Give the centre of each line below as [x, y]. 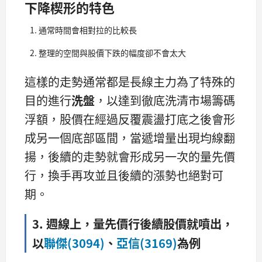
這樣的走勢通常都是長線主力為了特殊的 [130, 82]
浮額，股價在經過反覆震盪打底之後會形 [130, 119]
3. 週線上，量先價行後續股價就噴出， [133, 224]
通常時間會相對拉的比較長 [88, 30]
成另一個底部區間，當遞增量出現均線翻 [130, 138]
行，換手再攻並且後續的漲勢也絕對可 [124, 175]
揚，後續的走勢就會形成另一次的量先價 [130, 157]
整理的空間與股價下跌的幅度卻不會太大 [112, 53]
